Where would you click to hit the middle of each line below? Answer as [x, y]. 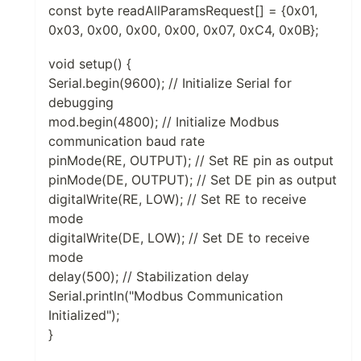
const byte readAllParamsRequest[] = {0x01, [183, 10]
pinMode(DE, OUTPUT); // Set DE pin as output [193, 179]
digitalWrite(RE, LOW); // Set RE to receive [177, 199]
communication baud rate [127, 141]
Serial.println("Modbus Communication [166, 295]
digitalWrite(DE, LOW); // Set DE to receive [179, 237]
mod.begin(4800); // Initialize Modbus [164, 121]
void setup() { [90, 63]
